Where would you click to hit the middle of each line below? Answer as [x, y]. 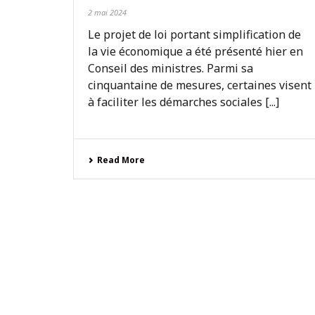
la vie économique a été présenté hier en [195, 51]
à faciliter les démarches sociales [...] [184, 102]
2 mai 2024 [107, 12]
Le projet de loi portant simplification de [194, 34]
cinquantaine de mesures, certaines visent [200, 85]
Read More [121, 160]
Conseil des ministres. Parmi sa [171, 68]
